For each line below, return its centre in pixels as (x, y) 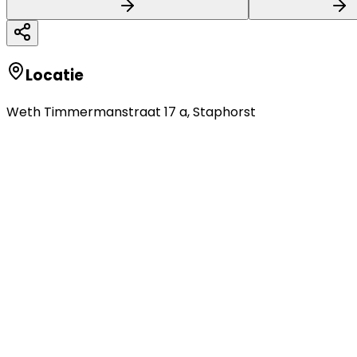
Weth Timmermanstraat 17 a (97, 112)
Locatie (55, 76)
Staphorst (224, 112)
